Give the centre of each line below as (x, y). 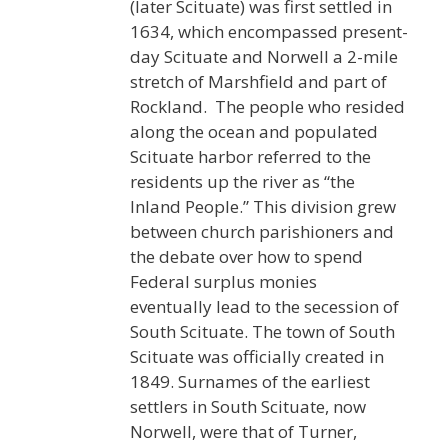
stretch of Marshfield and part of (258, 81)
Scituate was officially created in (257, 356)
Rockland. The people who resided (267, 106)
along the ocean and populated (254, 131)
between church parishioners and (262, 231)
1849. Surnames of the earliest (250, 381)
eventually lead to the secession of (264, 306)
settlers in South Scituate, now (248, 406)
